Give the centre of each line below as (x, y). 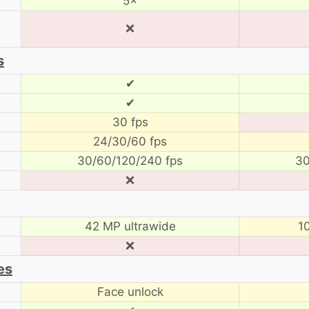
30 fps (130, 122)
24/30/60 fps (130, 141)
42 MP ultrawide (130, 226)
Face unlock (130, 291)
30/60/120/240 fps (130, 160)
